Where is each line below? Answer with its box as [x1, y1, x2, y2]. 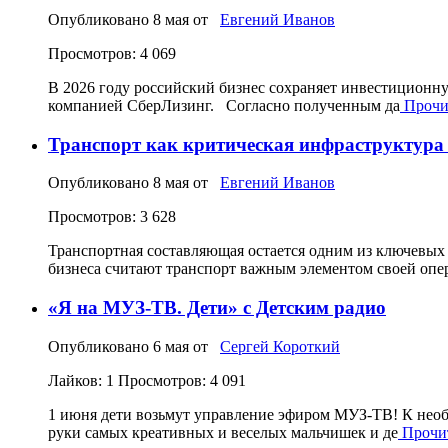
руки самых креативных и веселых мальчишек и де [48, 423, 398, 441]
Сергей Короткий [220, 337, 340, 355]
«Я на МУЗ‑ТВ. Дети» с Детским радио [48, 296, 386, 318]
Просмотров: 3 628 [48, 208, 176, 226]
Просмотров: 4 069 [48, 44, 176, 62]
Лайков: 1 [48, 371, 118, 389]
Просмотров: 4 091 [118, 371, 246, 389]
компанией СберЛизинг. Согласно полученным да [48, 96, 400, 114]
